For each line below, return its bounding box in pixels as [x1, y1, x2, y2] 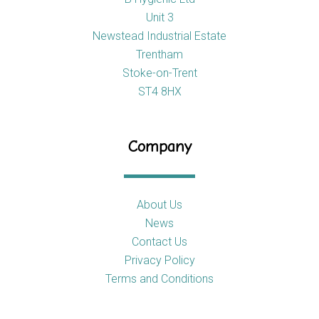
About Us [137, 198, 182, 212]
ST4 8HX [137, 85, 182, 99]
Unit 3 [145, 11, 174, 25]
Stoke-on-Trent [122, 66, 197, 80]
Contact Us [132, 235, 187, 249]
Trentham [136, 48, 183, 62]
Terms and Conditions [105, 272, 214, 286]
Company [127, 137, 192, 157]
